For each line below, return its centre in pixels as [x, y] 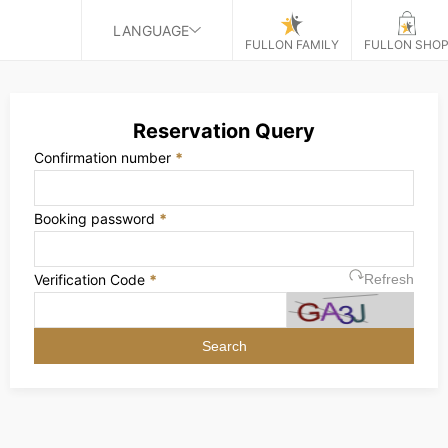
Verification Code [89, 279]
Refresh [389, 279]
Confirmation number [102, 157]
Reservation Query [224, 131]
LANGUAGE [151, 30]
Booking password [94, 218]
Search [224, 346]
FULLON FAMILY [292, 44]
